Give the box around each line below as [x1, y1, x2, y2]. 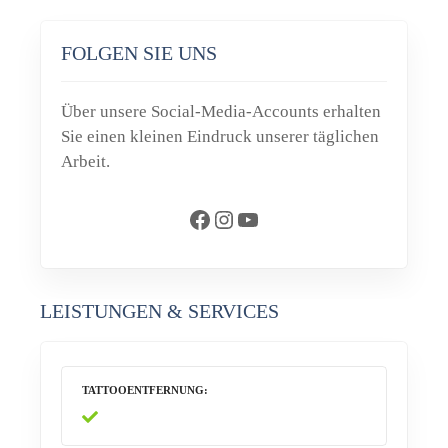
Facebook [187, 205, 199, 232]
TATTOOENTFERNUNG [82, 384, 204, 397]
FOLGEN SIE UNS [61, 42, 217, 65]
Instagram [211, 205, 230, 232]
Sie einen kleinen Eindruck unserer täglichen [61, 127, 379, 147]
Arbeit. [61, 152, 110, 172]
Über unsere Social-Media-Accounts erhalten [61, 102, 381, 122]
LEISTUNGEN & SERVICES [40, 300, 279, 323]
